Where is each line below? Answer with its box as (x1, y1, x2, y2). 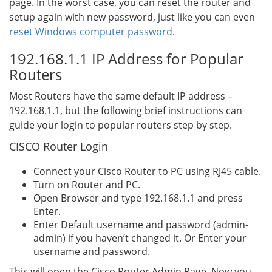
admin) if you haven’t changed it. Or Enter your (33, 231, 246, 245)
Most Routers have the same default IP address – (9, 89, 233, 103)
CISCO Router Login (9, 139, 108, 154)
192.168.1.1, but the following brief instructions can (9, 104, 242, 117)
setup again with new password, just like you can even (9, 10, 255, 24)
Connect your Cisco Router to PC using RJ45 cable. (33, 165, 261, 178)
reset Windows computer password (9, 25, 172, 38)
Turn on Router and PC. (33, 178, 140, 191)
